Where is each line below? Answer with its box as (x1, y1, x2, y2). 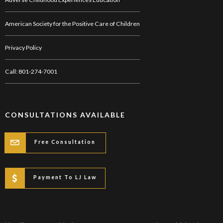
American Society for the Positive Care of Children (5, 20, 140, 28)
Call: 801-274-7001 (5, 68, 57, 76)
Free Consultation (34, 138, 96, 145)
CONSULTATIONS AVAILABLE (5, 110, 125, 119)
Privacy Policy (5, 44, 42, 52)
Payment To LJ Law (33, 174, 97, 180)
